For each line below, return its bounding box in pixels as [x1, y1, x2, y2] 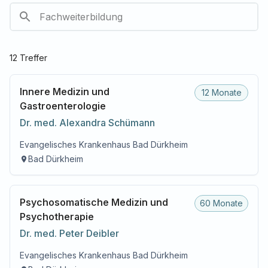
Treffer [17, 53, 47, 63]
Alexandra [59, 117, 106, 129]
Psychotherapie [20, 211, 94, 223]
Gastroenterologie [20, 100, 106, 112]
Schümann [108, 117, 155, 129]
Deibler [86, 227, 119, 239]
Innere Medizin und [20, 86, 109, 98]
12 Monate [201, 87, 242, 98]
